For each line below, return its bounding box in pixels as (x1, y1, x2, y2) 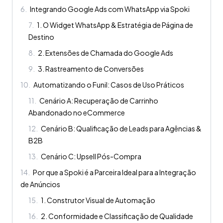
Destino (28, 32, 54, 42)
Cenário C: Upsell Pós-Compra (41, 152, 141, 161)
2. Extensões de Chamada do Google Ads (38, 48, 173, 58)
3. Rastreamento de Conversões (38, 64, 144, 74)
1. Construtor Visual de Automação (41, 196, 155, 205)
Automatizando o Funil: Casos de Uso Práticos (33, 80, 184, 90)
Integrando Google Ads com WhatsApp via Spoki (30, 4, 190, 14)
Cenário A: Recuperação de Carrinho (39, 96, 158, 106)
